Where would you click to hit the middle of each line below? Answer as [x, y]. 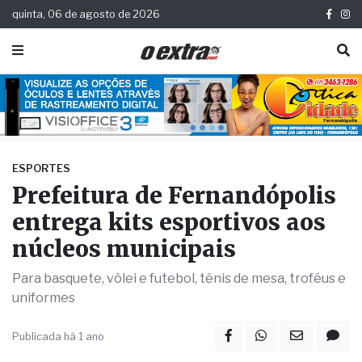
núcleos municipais [124, 299]
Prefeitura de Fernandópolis [174, 245]
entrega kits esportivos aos [169, 272]
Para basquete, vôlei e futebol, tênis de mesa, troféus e [179, 328]
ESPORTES [41, 218]
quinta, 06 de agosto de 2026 [86, 14]
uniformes [44, 347]
